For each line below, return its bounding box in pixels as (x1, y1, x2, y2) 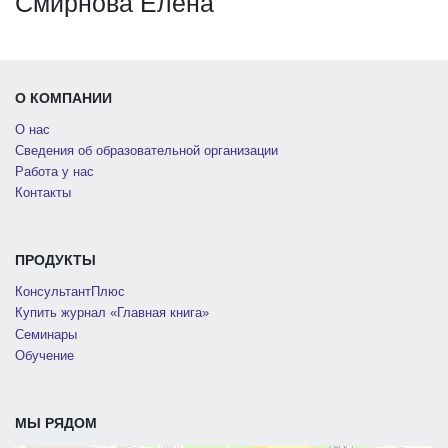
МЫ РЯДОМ (15, 414, 97, 431)
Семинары (15, 327, 77, 342)
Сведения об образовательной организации (15, 143, 278, 158)
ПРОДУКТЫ (15, 252, 96, 269)
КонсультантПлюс (15, 285, 125, 300)
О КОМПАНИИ (15, 89, 112, 106)
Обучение (15, 348, 74, 363)
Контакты (15, 186, 71, 201)
